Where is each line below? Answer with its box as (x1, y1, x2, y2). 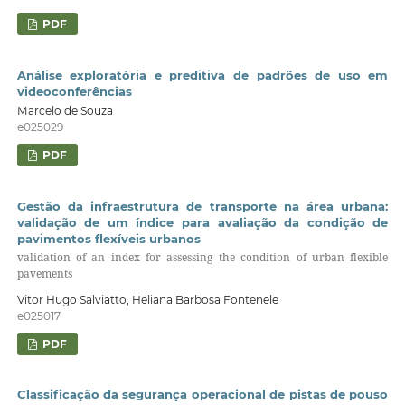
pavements (16, 265, 72, 281)
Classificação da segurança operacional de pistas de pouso (16, 387, 389, 402)
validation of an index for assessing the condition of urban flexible (16, 249, 389, 265)
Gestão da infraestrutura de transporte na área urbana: (16, 198, 389, 213)
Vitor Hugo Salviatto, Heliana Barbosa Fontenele (16, 292, 278, 306)
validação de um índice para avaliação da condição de (16, 214, 389, 230)
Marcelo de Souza (16, 104, 113, 118)
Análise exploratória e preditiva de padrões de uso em (16, 67, 389, 82)
